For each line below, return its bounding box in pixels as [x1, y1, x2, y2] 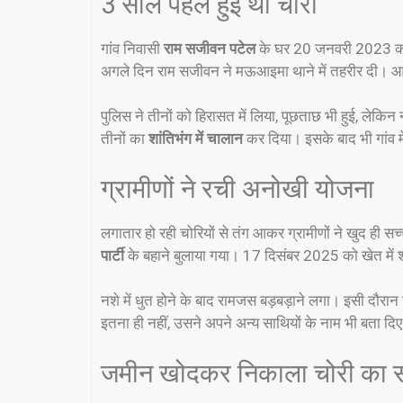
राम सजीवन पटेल [164, 39, 255, 58]
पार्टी [101, 246, 124, 264]
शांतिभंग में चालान [148, 130, 243, 148]
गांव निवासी [101, 39, 164, 58]
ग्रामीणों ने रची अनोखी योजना [101, 173, 374, 204]
